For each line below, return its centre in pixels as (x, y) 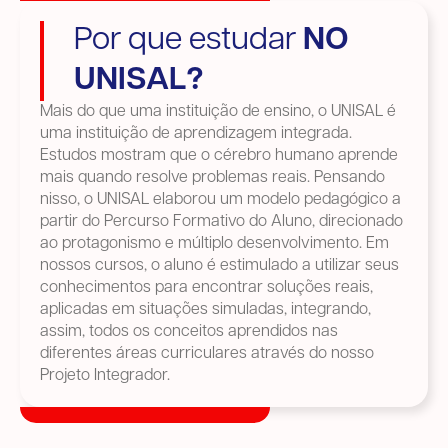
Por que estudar (188, 41)
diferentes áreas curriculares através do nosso (207, 354)
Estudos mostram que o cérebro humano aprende (219, 156)
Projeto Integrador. (105, 376)
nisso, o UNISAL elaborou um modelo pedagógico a (220, 200)
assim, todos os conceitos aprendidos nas (189, 332)
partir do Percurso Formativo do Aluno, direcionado (221, 222)
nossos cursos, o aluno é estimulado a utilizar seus (219, 266)
